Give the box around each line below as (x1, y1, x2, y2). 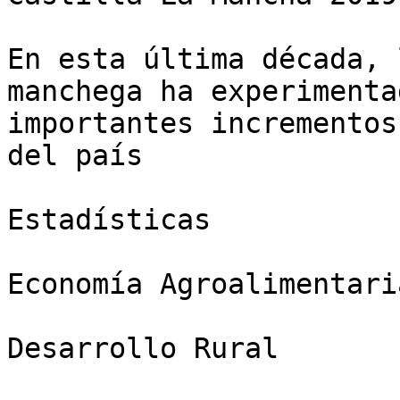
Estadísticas (7, 204, 211, 236)
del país (7, 139, 143, 171)
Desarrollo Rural (7, 332, 279, 364)
